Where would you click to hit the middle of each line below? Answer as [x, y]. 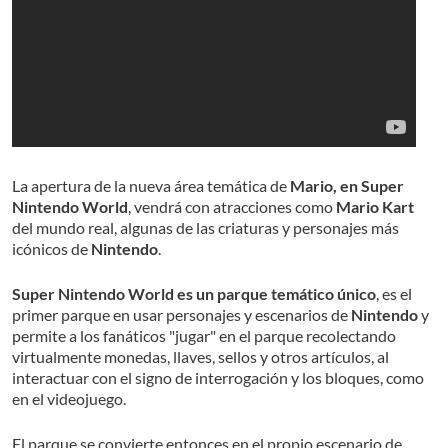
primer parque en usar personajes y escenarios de [181, 314]
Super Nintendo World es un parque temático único [194, 293]
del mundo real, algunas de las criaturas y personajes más [205, 227]
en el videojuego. [70, 398]
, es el [394, 293]
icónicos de [51, 248]
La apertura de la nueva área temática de [151, 185]
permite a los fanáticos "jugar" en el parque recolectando [204, 335]
